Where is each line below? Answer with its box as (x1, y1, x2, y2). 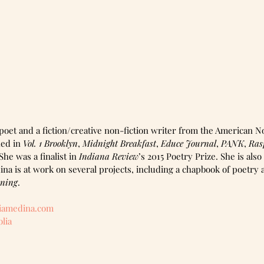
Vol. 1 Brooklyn (23, 137, 78, 149)
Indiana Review (79, 150, 138, 162)
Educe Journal (161, 137, 216, 149)
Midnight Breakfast (82, 137, 156, 149)
